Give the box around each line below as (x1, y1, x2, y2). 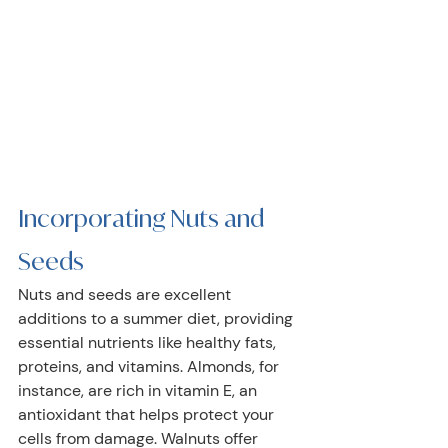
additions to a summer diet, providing (18, 307, 297, 329)
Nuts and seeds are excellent (18, 283, 235, 305)
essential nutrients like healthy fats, (18, 331, 280, 353)
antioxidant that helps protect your (18, 403, 278, 425)
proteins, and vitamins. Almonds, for (18, 355, 283, 377)
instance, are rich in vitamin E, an (18, 379, 261, 401)
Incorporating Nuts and (18, 201, 269, 234)
